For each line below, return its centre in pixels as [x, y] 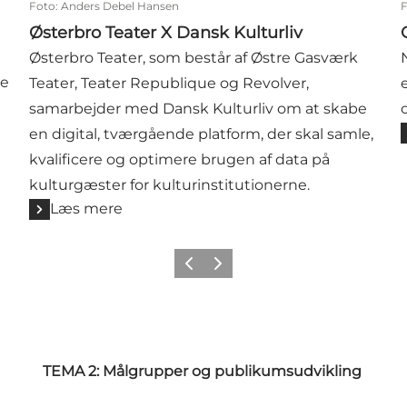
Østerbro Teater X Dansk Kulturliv [166, 33]
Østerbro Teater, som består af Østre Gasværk [194, 58]
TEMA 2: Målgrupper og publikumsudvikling [203, 371]
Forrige [198, 269]
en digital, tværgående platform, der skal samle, [202, 134]
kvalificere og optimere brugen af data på [180, 160]
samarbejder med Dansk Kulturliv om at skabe [199, 109]
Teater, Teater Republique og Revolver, [169, 84]
